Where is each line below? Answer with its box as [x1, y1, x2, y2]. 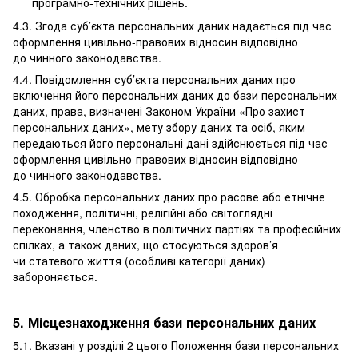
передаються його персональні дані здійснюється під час [13, 134, 328, 151]
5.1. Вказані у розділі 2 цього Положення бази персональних [13, 336, 339, 353]
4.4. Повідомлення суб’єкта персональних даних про [13, 70, 296, 87]
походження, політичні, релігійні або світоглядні [13, 204, 272, 221]
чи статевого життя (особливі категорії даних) [13, 252, 265, 268]
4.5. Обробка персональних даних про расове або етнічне [13, 188, 325, 205]
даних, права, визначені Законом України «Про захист [13, 102, 305, 119]
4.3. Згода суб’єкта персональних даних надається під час [13, 17, 332, 34]
